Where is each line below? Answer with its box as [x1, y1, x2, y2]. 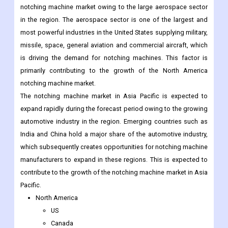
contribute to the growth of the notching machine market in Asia [20, 129, 208, 137]
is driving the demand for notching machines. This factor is [20, 15, 208, 23]
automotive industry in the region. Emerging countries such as [20, 78, 208, 87]
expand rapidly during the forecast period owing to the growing [20, 66, 208, 74]
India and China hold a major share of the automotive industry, [20, 91, 208, 99]
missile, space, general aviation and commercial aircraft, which [20, 2, 208, 10]
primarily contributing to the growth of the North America [20, 27, 208, 36]
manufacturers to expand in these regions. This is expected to [20, 117, 208, 125]
